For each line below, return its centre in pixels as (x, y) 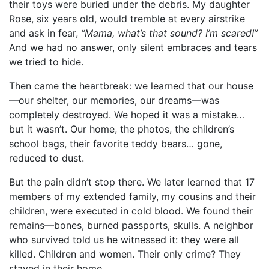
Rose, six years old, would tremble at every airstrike (127, 19)
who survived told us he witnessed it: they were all (124, 240)
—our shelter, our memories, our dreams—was (114, 101)
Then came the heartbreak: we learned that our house (131, 86)
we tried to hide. (46, 62)
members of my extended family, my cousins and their (132, 197)
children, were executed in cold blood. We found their (131, 211)
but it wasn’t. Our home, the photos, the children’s (122, 129)
